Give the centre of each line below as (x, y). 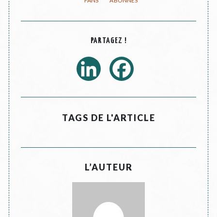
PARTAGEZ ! (108, 41)
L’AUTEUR (108, 167)
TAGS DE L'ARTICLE (108, 118)
